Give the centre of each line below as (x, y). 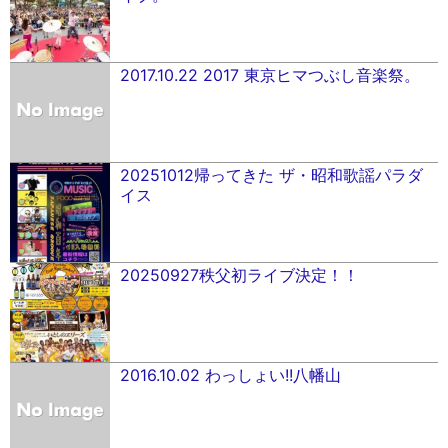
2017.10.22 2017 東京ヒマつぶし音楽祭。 (270, 75)
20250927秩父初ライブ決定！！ (239, 275)
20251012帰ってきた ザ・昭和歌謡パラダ (271, 175)
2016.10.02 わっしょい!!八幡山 (230, 375)
